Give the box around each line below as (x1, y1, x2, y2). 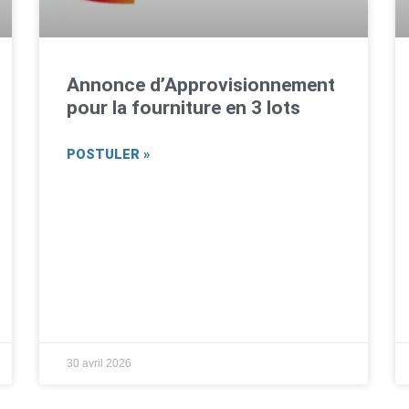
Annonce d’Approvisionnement (67, 74, 336, 97)
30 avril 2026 (67, 357, 132, 371)
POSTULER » (67, 147, 151, 163)
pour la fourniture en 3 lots (67, 97, 301, 120)
